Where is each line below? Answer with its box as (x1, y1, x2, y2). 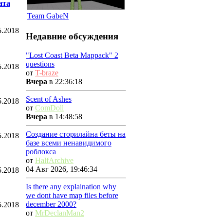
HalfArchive (35, 156, 73, 164)
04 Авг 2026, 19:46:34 (26, 164, 97, 173)
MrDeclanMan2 (35, 208, 84, 217)
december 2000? (26, 200, 76, 208)
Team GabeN (27, 12, 69, 20)
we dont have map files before (26, 191, 118, 200)
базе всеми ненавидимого (26, 138, 111, 147)
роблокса (26, 147, 56, 156)
